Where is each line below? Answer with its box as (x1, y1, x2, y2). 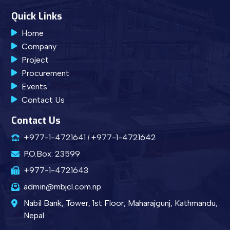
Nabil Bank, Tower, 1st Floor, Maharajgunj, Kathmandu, (24, 198, 218, 208)
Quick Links (11, 10, 63, 23)
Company (22, 42, 57, 52)
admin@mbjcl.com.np (24, 182, 102, 192)
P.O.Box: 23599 (24, 149, 81, 159)
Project (22, 55, 49, 65)
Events (22, 82, 48, 92)
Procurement (22, 68, 70, 79)
